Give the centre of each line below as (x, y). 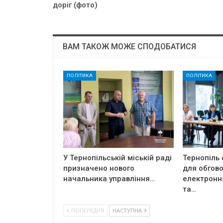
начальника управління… (109, 179)
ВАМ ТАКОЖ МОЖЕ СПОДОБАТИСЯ (129, 47)
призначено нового (99, 168)
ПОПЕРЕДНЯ (87, 211)
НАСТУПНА (128, 211)
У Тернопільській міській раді (117, 158)
